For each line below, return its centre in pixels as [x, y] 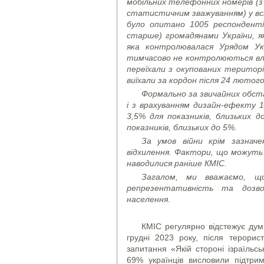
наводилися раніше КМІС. [176, 163]
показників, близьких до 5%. [181, 127]
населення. [148, 199]
